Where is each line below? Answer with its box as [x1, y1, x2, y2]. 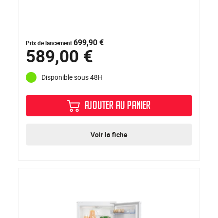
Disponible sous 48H [41, 73, 103, 82]
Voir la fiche [91, 129, 127, 139]
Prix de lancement [26, 38, 74, 47]
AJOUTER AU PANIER [85, 99, 151, 114]
